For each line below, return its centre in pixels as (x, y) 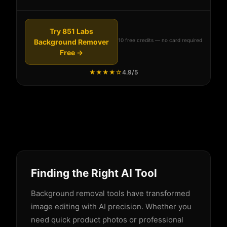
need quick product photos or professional (107, 220)
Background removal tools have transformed (110, 194)
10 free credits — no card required (160, 40)
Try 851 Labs (71, 31)
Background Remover (71, 42)
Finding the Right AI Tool (94, 173)
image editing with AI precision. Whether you (111, 207)
